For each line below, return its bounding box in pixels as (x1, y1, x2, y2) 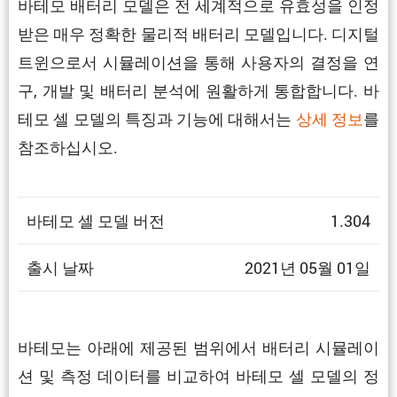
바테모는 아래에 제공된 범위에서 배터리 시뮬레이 (18, 336, 379, 358)
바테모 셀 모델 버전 (27, 209, 165, 231)
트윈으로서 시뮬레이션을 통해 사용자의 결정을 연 (18, 51, 379, 73)
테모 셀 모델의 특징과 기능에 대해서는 (18, 107, 296, 129)
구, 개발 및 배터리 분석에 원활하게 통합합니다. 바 (18, 79, 379, 101)
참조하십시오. (18, 136, 118, 158)
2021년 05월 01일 (245, 256, 370, 278)
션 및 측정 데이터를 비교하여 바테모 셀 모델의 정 (18, 364, 379, 386)
